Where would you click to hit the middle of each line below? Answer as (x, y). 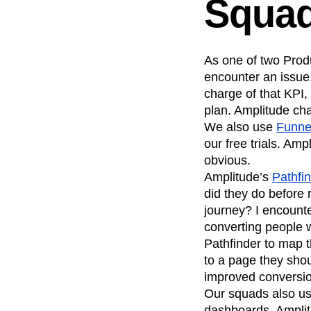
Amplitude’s (238, 177)
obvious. (227, 160)
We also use (240, 127)
